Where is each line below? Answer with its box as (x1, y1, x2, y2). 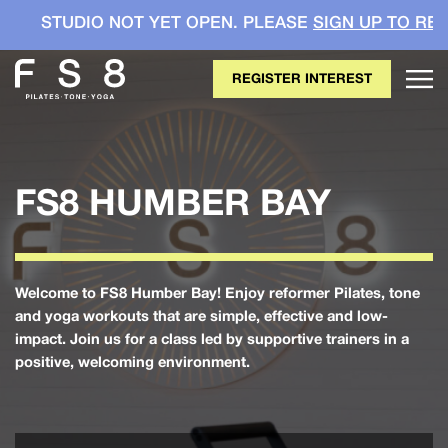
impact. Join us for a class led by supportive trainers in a (15, 330, 409, 347)
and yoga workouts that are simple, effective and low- (15, 307, 388, 324)
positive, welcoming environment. (15, 353, 250, 370)
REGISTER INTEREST (232, 70, 372, 87)
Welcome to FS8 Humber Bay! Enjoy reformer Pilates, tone (15, 284, 420, 301)
